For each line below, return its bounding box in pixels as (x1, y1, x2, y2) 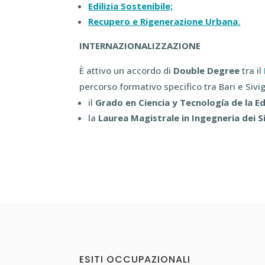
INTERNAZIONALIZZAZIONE (79, 39, 201, 51)
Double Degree (173, 64, 240, 76)
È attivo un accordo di (79, 64, 174, 76)
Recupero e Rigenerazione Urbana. (88, 15, 241, 27)
